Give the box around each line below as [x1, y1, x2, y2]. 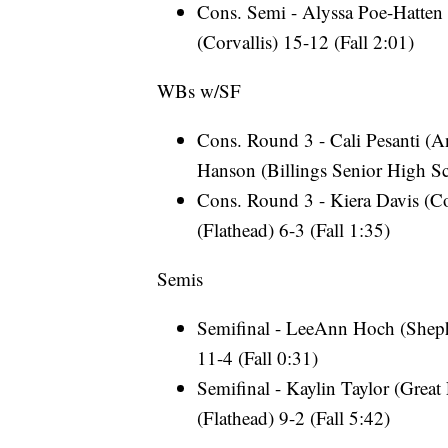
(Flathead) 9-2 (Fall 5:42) [197, 405, 390, 431]
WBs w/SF [157, 78, 241, 104]
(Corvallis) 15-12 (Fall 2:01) [197, 29, 414, 55]
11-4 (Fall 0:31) [197, 345, 318, 371]
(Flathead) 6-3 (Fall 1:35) [197, 217, 390, 243]
